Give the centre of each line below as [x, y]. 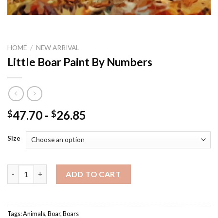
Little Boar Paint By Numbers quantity [70, 169]
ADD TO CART [93, 174]
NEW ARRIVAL [58, 48]
